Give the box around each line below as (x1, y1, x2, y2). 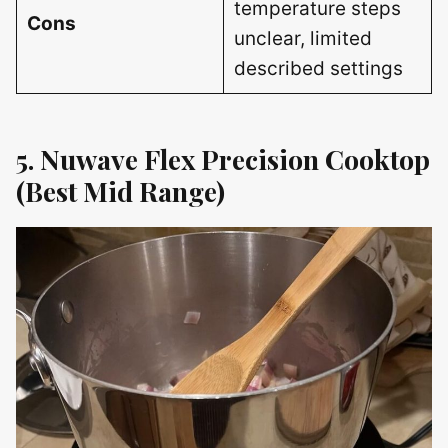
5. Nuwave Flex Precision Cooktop (16, 140, 430, 177)
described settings (233, 57, 403, 80)
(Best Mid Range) (16, 172, 225, 209)
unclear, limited (233, 27, 372, 50)
